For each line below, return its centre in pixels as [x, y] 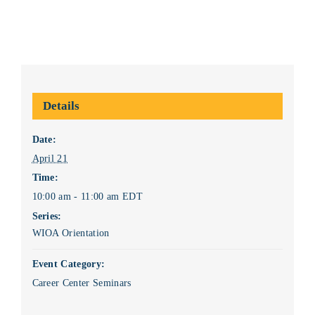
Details [61, 105]
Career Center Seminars [82, 283]
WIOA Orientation [71, 233]
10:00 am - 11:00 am [77, 196]
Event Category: [69, 264]
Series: [47, 216]
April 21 [50, 158]
